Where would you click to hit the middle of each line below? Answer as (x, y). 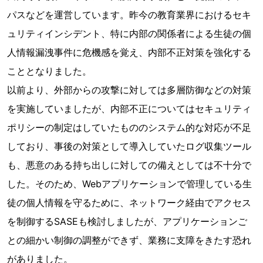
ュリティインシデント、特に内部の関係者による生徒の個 (129, 33)
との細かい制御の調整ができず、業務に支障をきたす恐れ (129, 240)
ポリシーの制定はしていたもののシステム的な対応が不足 (129, 127)
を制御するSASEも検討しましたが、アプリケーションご (127, 221)
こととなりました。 (49, 71)
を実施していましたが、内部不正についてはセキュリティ (129, 109)
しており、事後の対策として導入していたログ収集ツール (129, 146)
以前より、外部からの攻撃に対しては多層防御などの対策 (129, 90)
